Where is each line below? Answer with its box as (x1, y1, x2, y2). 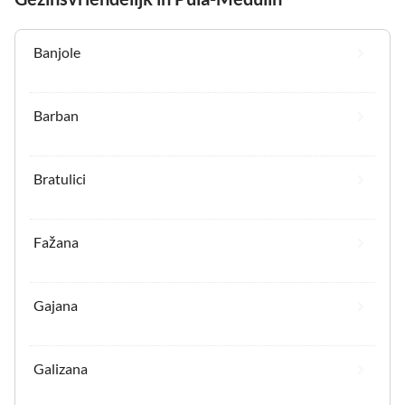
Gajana (33, 297, 78, 315)
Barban (33, 107, 79, 125)
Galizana (33, 360, 88, 378)
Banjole (33, 43, 80, 61)
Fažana (33, 233, 79, 251)
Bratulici (33, 170, 86, 188)
